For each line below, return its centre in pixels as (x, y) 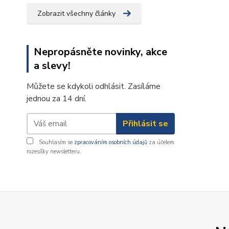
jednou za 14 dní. (56, 99)
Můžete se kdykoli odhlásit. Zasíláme (94, 86)
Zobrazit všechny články (76, 14)
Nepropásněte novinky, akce (100, 52)
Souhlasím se (56, 142)
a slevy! (52, 66)
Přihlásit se (145, 123)
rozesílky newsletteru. (54, 152)
